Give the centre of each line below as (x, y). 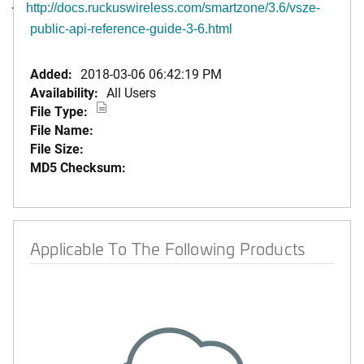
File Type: (59, 111)
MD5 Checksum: (78, 167)
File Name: (62, 130)
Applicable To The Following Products (168, 248)
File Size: (57, 148)
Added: (51, 74)
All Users (131, 92)
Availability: (64, 92)
